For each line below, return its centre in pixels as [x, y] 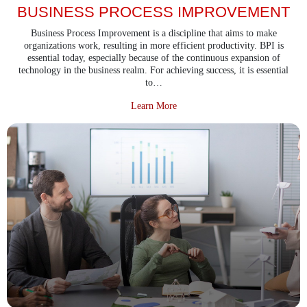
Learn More [153, 106]
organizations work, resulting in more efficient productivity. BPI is [153, 45]
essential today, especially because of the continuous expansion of [153, 58]
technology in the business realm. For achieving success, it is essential [153, 70]
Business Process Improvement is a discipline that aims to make [153, 33]
